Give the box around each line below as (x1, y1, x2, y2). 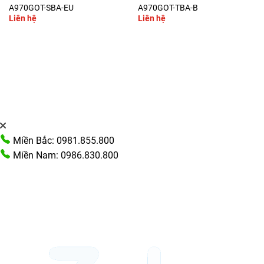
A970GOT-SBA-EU (8, 2, 74, 12)
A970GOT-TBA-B (137, 2, 198, 12)
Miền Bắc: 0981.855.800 (11, 135, 114, 147)
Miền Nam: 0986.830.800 (11, 150, 118, 161)
